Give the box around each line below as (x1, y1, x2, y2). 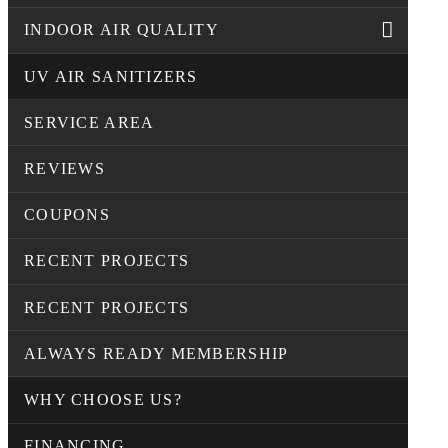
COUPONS (24, 206, 110, 224)
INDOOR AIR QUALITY (24, 21, 220, 39)
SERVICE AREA (24, 113, 155, 131)
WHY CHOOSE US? (24, 390, 182, 408)
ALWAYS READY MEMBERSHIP (24, 344, 289, 362)
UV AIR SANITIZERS (24, 67, 198, 85)
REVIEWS (24, 159, 105, 177)
